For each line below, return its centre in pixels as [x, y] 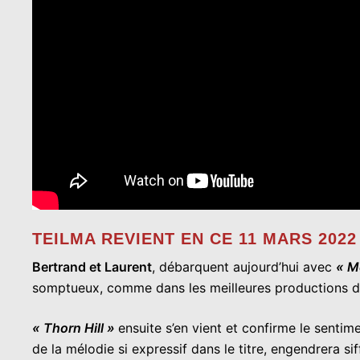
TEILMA [64, 238]
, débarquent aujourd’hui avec [244, 266]
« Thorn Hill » [75, 327]
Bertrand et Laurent [92, 266]
